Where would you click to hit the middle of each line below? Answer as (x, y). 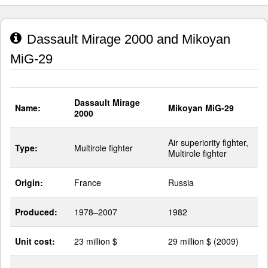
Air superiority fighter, (208, 143)
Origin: (29, 183)
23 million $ (96, 241)
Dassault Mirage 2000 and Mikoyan (127, 39)
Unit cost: (35, 241)
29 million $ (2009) (203, 241)
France (88, 183)
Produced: (36, 212)
